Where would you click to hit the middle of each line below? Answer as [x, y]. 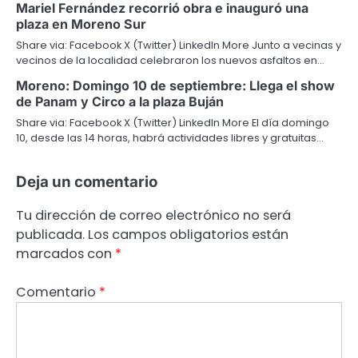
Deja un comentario [87, 181]
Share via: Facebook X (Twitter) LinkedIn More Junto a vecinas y [179, 45]
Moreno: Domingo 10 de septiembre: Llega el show [175, 85]
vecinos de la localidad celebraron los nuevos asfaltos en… [170, 60]
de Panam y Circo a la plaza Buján [120, 101]
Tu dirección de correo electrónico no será [153, 215]
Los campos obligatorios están [188, 234]
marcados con [66, 253]
